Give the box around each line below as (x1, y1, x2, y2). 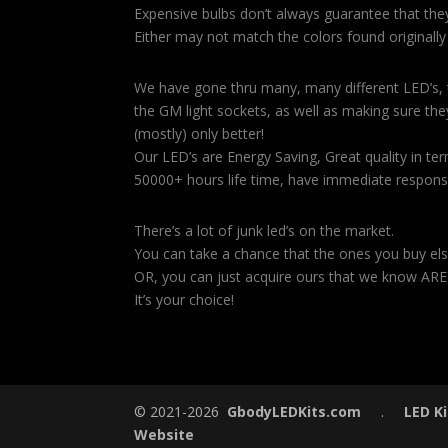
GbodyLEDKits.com (227, 402, 362, 421)
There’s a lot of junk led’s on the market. (134, 221, 395, 240)
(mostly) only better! (134, 124, 265, 143)
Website (134, 425, 195, 444)
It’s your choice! (134, 290, 235, 309)
